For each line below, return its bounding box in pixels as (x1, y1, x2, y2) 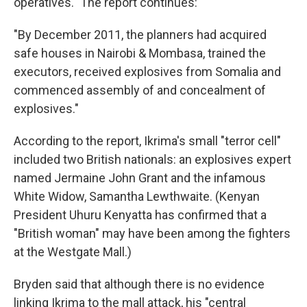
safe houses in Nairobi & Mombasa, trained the (14, 46, 266, 60)
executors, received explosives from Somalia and (14, 64, 281, 79)
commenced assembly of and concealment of (14, 83, 266, 97)
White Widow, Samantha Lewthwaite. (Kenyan (14, 189, 260, 204)
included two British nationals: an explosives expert (14, 152, 291, 167)
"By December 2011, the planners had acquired (14, 27, 267, 42)
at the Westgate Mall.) (14, 245, 132, 259)
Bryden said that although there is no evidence (14, 277, 265, 291)
